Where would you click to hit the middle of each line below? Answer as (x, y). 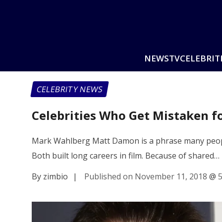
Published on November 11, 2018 (146, 176)
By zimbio (50, 176)
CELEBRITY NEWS (70, 89)
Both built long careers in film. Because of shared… (126, 155)
